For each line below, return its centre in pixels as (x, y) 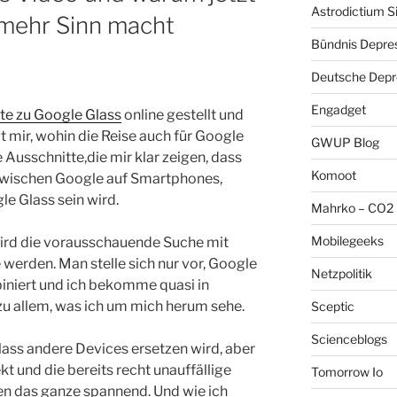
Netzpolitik (341, 273)
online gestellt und (183, 114)
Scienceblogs (349, 339)
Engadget (338, 109)
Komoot (333, 175)
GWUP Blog (345, 142)
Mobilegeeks (347, 240)
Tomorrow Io (346, 371)
